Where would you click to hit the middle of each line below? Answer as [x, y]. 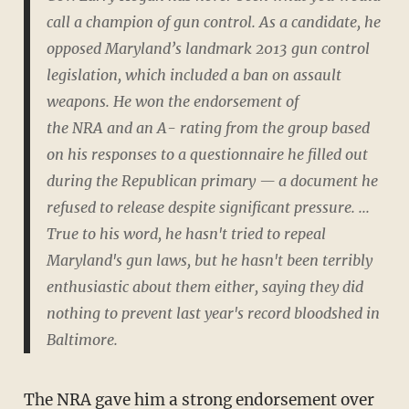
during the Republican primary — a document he [212, 180]
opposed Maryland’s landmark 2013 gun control [208, 48]
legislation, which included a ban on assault [194, 74]
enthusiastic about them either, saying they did [204, 286]
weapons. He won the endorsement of [172, 101]
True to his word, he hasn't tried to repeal [186, 233]
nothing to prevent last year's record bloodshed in [213, 313]
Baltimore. [82, 339]
